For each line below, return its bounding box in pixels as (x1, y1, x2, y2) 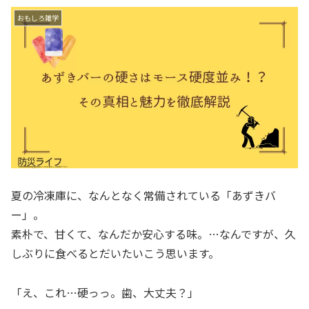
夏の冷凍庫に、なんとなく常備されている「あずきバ (11, 187, 276, 204)
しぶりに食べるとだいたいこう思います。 (11, 245, 219, 262)
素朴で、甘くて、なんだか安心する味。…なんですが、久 (11, 226, 296, 243)
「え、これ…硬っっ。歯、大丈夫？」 (11, 284, 199, 301)
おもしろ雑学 (17, 12, 59, 23)
